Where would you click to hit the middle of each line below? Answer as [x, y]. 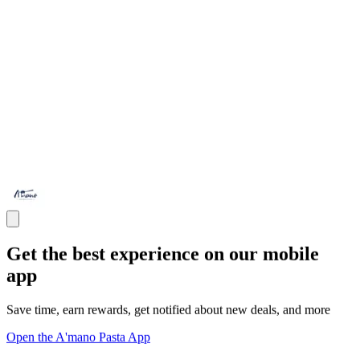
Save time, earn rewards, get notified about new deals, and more [168, 309]
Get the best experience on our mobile [163, 254]
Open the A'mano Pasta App [78, 337]
